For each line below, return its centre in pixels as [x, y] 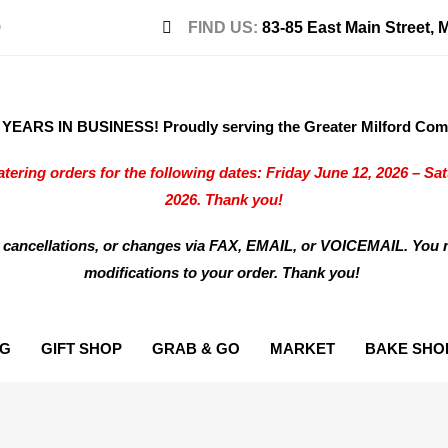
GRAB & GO [196, 348]
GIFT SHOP [81, 348]
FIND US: [225, 27]
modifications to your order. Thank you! [222, 272]
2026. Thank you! [224, 199]
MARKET [302, 348]
